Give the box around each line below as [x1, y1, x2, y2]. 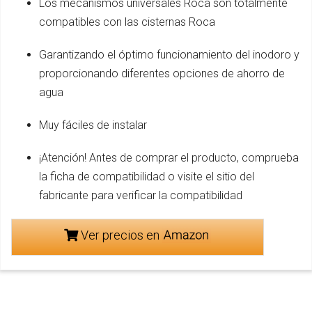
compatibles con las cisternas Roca [39, 15, 215, 29]
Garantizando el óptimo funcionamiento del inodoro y [39, 47, 299, 61]
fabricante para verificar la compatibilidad [39, 188, 242, 202]
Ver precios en [77, 227, 162, 242]
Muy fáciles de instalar [39, 118, 147, 132]
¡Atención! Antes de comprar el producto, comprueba [39, 150, 299, 164]
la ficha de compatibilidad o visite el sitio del [39, 169, 254, 183]
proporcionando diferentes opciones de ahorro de [39, 66, 285, 80]
